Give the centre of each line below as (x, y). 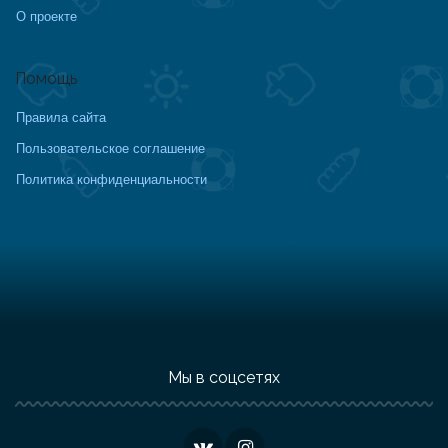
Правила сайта (61, 117)
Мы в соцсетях (224, 378)
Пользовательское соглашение (110, 148)
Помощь (46, 79)
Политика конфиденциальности (111, 179)
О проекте (46, 16)
